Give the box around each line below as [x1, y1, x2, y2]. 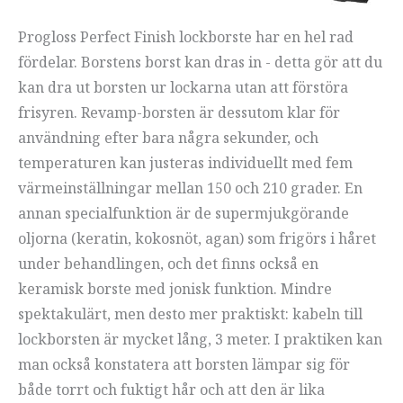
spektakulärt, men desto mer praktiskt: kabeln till [18, 303, 363, 324]
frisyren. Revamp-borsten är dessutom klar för [18, 102, 340, 122]
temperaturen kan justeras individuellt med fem [18, 152, 353, 173]
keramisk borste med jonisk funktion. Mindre [18, 278, 332, 299]
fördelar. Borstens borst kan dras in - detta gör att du [18, 51, 382, 72]
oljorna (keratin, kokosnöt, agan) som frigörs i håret [18, 228, 376, 248]
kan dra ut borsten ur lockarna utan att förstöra [18, 76, 348, 97]
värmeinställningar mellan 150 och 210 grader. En [18, 177, 363, 198]
